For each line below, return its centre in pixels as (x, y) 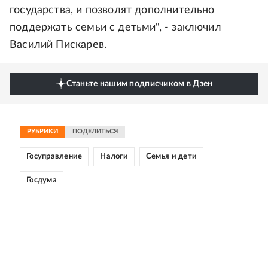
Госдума (42, 180)
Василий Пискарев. (58, 45)
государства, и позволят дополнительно (112, 10)
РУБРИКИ (42, 131)
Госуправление (54, 156)
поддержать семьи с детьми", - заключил (115, 28)
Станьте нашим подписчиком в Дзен (139, 84)
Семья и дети (171, 156)
